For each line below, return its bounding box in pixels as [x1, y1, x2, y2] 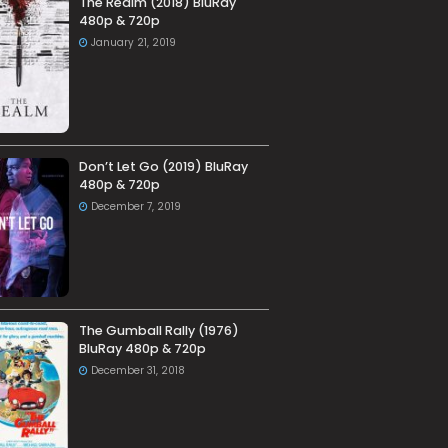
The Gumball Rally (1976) [78, 322, 239, 340]
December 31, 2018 [90, 363, 185, 379]
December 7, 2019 [90, 199, 181, 215]
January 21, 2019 [90, 35, 176, 50]
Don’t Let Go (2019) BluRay [78, 158, 248, 176]
